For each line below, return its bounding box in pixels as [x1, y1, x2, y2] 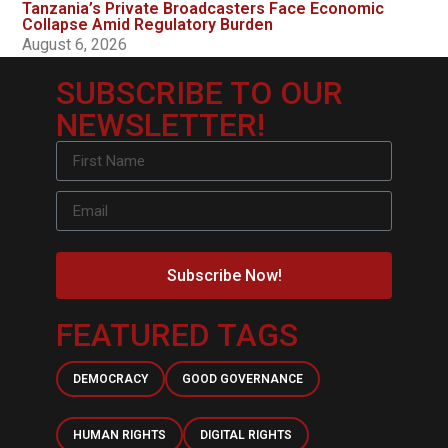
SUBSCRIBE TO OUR [55, 74, 343, 113]
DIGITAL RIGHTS [199, 428, 292, 443]
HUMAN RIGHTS [72, 428, 166, 443]
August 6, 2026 [22, 35, 128, 55]
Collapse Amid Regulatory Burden [22, 15, 274, 35]
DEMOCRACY [72, 372, 148, 387]
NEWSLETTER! [55, 106, 265, 145]
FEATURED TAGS [55, 316, 298, 355]
